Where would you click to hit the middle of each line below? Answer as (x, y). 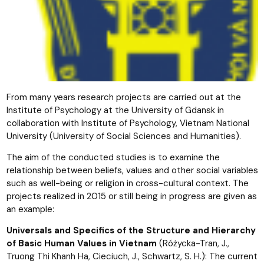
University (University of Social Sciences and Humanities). (123, 136)
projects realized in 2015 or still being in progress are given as (131, 196)
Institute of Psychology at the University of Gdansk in (115, 110)
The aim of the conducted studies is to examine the (113, 157)
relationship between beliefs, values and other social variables (132, 170)
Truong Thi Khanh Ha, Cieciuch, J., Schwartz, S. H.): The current (132, 256)
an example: (30, 209)
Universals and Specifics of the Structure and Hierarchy (131, 230)
